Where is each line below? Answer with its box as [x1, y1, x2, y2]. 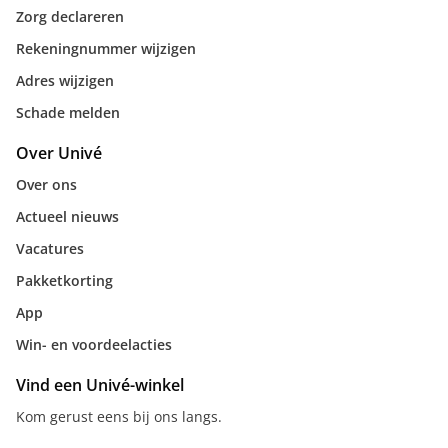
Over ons [16, 175, 77, 194]
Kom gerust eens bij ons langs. [16, 407, 222, 426]
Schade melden [16, 103, 120, 122]
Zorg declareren [16, 7, 124, 26]
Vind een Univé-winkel [16, 374, 184, 396]
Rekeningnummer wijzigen [16, 39, 196, 58]
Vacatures [16, 239, 84, 258]
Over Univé [16, 142, 102, 164]
